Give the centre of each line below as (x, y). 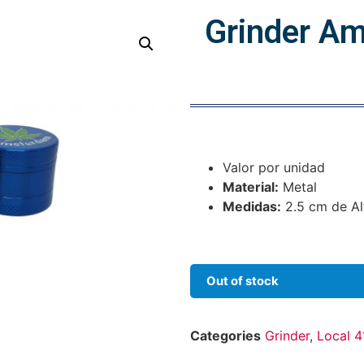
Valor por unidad (274, 168)
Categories (225, 336)
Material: (251, 187)
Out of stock (243, 281)
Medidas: (252, 207)
